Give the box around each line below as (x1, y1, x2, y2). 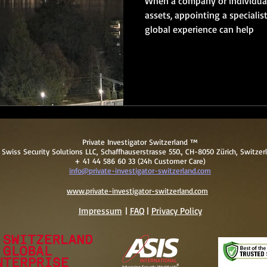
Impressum (78, 204, 122, 216)
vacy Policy (161, 204, 202, 216)
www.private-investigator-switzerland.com (67, 185, 208, 195)
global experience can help (145, 23, 254, 35)
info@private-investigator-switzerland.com (69, 165, 211, 175)
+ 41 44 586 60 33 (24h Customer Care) (74, 156, 206, 166)
